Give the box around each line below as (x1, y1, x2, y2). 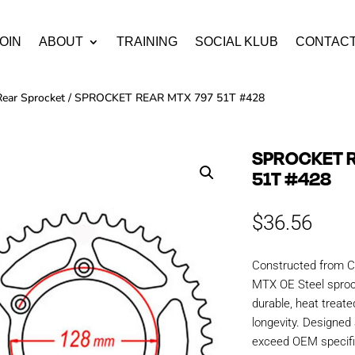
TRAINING (116, 35, 177, 48)
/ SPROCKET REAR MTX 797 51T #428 (65, 90, 265, 105)
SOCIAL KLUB (194, 35, 278, 48)
